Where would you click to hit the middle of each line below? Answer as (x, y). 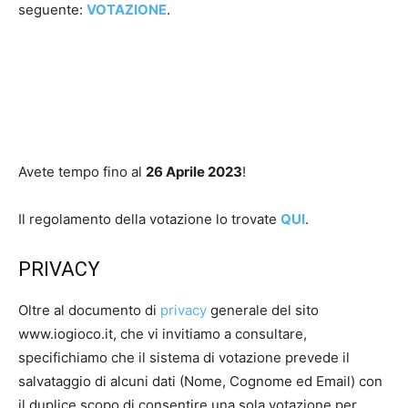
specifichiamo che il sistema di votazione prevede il (184, 357)
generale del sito (263, 310)
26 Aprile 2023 (194, 171)
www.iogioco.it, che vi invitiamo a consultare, (163, 333)
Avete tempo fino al (82, 171)
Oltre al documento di (89, 310)
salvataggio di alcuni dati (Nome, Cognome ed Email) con (200, 381)
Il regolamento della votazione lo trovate (149, 219)
